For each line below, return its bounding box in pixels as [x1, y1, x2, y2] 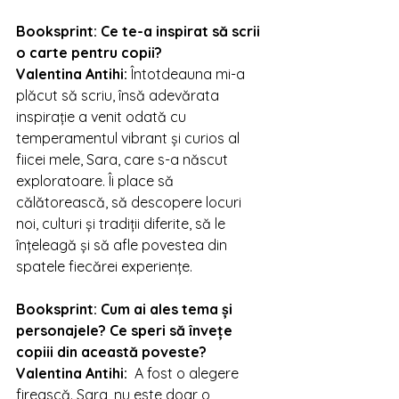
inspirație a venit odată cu [16, 108, 190, 126]
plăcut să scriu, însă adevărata [16, 86, 223, 104]
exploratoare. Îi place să [16, 172, 177, 190]
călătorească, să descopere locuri [16, 193, 245, 211]
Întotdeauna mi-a [131, 65, 248, 83]
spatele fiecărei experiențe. [16, 257, 192, 275]
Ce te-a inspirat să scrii [101, 22, 264, 40]
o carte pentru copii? [16, 44, 162, 61]
